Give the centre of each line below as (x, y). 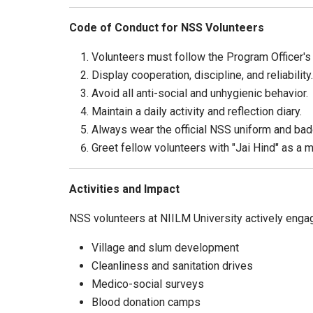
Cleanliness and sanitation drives (172, 266)
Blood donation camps (146, 303)
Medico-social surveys (148, 284)
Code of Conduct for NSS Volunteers (167, 28)
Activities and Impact (124, 189)
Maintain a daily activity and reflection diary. (197, 112)
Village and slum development (165, 248)
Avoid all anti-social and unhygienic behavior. (200, 94)
